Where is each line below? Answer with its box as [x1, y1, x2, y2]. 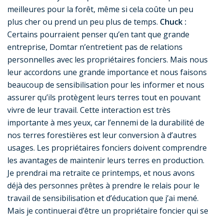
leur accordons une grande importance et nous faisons [7, 67, 207, 78]
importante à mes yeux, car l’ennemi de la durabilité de [7, 117, 204, 128]
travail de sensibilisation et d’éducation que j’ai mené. [7, 193, 199, 204]
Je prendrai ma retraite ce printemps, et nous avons [7, 168, 195, 179]
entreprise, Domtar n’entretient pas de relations [7, 42, 183, 53]
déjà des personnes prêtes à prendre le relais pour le [7, 180, 200, 191]
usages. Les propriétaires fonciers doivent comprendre [7, 142, 207, 154]
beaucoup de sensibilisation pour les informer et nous [7, 79, 204, 91]
